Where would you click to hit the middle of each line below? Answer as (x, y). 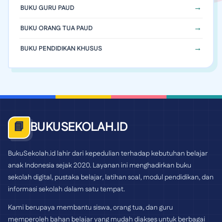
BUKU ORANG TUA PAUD (56, 28)
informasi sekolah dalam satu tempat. (66, 189)
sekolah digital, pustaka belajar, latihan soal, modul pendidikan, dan (111, 177)
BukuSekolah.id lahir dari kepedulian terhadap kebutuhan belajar (108, 153)
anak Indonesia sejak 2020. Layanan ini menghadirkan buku (100, 165)
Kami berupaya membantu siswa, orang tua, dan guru (90, 207)
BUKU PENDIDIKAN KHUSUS (61, 48)
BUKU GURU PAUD (47, 8)
